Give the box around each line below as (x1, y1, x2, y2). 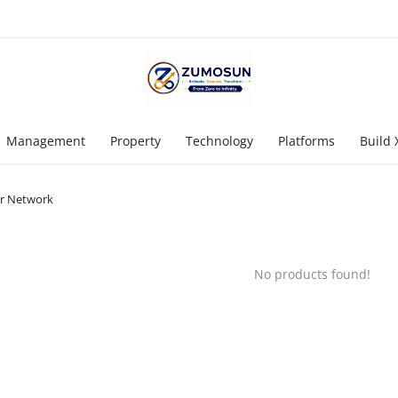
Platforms (278, 132, 335, 149)
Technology (186, 132, 253, 149)
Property (110, 132, 161, 149)
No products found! (253, 266, 370, 283)
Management (6, 132, 85, 149)
